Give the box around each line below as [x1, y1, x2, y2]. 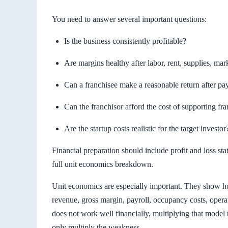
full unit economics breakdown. [52, 159, 153, 168]
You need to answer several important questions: [52, 14, 207, 23]
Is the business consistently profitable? [64, 36, 186, 45]
